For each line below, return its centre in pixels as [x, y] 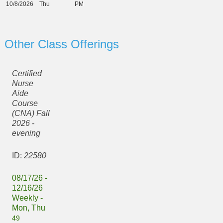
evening [26, 133]
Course [25, 104]
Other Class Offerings [61, 44]
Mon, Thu [28, 208]
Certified [27, 74]
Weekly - [27, 198]
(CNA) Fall [31, 113]
